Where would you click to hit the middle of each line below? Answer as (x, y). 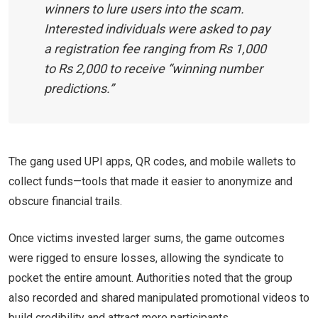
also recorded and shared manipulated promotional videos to (159, 297)
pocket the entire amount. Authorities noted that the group (150, 278)
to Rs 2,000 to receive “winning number (153, 68)
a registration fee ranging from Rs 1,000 (155, 48)
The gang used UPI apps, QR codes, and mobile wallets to (152, 161)
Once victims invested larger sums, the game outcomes (147, 238)
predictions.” (79, 88)
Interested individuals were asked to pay (157, 28)
